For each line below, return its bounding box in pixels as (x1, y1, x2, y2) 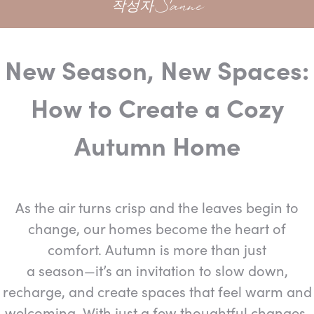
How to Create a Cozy (30, 89, 284, 125)
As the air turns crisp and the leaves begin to (15, 197, 299, 217)
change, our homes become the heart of (28, 218, 286, 238)
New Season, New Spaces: (5, 51, 309, 87)
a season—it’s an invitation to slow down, (26, 260, 288, 280)
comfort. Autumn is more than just (48, 239, 266, 259)
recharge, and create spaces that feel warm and (2, 281, 312, 301)
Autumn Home (74, 127, 240, 163)
